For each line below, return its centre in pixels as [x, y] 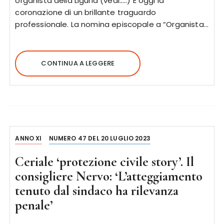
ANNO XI [28, 138]
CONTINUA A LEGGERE [78, 63]
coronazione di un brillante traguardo [86, 12]
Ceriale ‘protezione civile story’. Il [105, 162]
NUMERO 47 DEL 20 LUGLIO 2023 [99, 138]
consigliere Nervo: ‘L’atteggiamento [109, 176]
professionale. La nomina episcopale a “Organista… [112, 24]
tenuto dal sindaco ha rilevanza [97, 191]
